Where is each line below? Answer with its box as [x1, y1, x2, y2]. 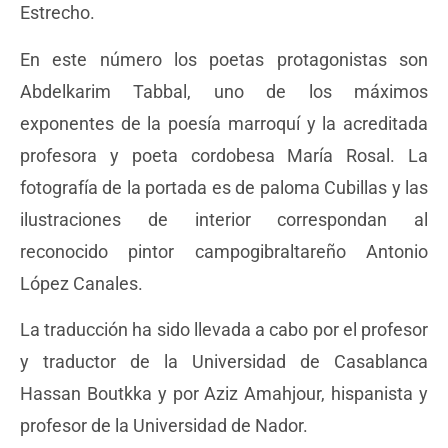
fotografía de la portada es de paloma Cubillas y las [20, 176, 428, 198]
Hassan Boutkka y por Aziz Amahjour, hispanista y [20, 382, 428, 404]
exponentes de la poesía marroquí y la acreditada [20, 112, 428, 134]
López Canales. [20, 272, 143, 294]
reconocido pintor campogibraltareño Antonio [20, 240, 428, 262]
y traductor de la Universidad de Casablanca [20, 350, 428, 372]
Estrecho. [20, 2, 95, 24]
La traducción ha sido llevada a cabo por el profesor [20, 318, 428, 340]
